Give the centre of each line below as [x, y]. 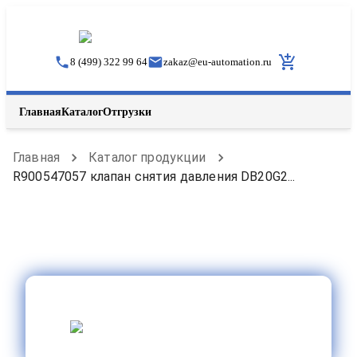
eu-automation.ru [234, 62]
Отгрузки [127, 112]
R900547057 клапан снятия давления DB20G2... [154, 177]
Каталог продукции [147, 157]
